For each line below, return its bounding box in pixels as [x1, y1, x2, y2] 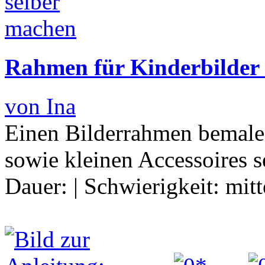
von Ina [5, 93, 76, 119]
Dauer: [5, 173, 73, 199]
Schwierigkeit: [84, 173, 225, 199]
